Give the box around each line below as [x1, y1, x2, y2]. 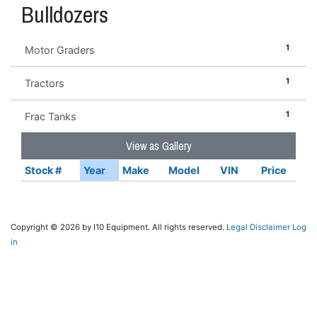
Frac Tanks [25, 110, 76, 122]
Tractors [25, 77, 64, 89]
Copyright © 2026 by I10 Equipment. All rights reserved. [11, 222, 226, 232]
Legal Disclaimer [226, 222, 290, 232]
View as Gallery [125, 138, 192, 154]
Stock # [24, 164, 62, 176]
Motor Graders [25, 44, 95, 56]
